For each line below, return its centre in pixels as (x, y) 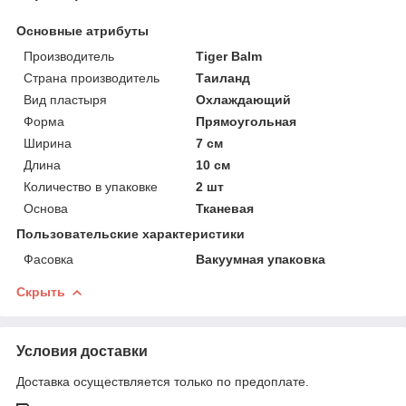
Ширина (48, 143)
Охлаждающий (244, 99)
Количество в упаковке (91, 186)
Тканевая (225, 208)
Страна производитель (92, 77)
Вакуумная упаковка (261, 259)
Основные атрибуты (82, 30)
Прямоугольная (246, 121)
